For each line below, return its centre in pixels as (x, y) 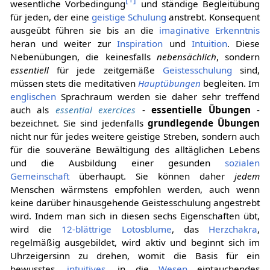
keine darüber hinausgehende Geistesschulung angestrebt (135, 202)
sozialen (243, 162)
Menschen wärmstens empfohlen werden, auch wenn (135, 189)
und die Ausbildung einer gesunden (118, 162)
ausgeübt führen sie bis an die (85, 30)
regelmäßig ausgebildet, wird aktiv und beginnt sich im (135, 242)
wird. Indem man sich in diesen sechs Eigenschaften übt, (135, 215)
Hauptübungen (169, 83)
